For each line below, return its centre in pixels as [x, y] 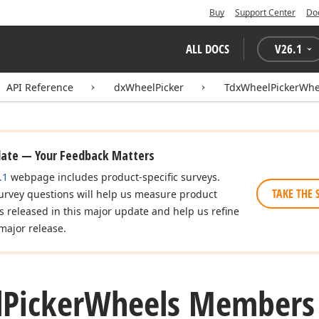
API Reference [40, 87]
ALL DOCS [208, 49]
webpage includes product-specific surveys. [114, 177]
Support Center [265, 12]
